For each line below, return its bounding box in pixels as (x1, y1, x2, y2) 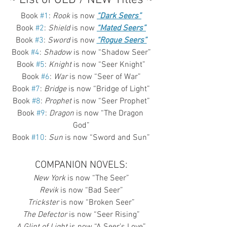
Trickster (27, 197, 59, 208)
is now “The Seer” (65, 173, 129, 183)
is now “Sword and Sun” (63, 132, 150, 143)
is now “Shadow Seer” (71, 47, 151, 58)
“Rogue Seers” (96, 35, 147, 46)
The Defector (22, 209, 67, 220)
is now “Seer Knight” (71, 59, 145, 70)
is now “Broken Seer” (58, 197, 135, 208)
